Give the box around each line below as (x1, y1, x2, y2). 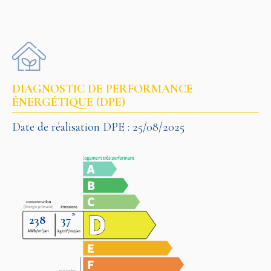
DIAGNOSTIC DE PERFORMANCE (12, 81, 193, 96)
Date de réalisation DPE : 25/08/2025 (12, 119, 184, 134)
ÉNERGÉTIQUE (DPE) (12, 94, 125, 109)
